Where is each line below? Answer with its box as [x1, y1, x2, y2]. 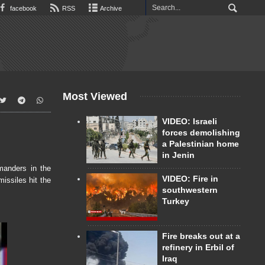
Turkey [162, 196, 189, 206]
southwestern [162, 185, 218, 195]
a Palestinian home [162, 139, 239, 148]
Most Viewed [63, 91, 127, 102]
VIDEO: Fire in [162, 173, 218, 183]
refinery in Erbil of [162, 242, 234, 252]
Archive [99, 5, 122, 12]
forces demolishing [162, 128, 240, 137]
